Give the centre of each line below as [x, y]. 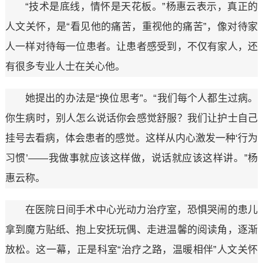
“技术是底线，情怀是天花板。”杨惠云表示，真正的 [141, 7]
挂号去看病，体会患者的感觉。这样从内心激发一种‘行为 [131, 139]
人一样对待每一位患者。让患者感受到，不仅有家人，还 [131, 47]
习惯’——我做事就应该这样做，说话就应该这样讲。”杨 [131, 159]
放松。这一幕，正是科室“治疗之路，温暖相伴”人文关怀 [131, 250]
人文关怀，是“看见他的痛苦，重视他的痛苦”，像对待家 [131, 27]
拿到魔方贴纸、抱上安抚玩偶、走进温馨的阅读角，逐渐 [131, 230]
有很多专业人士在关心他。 [65, 67]
